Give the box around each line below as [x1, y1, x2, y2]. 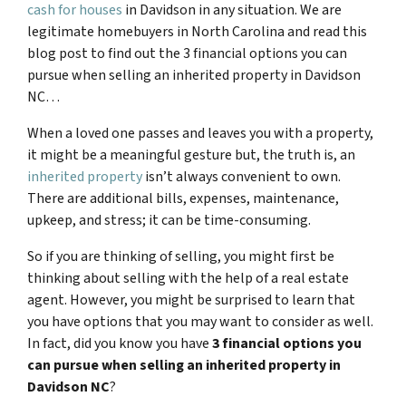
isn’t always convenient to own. [142, 167, 341, 187]
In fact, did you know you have [27, 333, 212, 353]
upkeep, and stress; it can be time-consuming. [27, 210, 311, 230]
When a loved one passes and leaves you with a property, [27, 123, 373, 143]
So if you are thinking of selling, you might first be [27, 246, 334, 266]
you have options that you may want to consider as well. [27, 312, 373, 332]
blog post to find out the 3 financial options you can [27, 43, 347, 63]
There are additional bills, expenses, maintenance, [27, 188, 339, 208]
